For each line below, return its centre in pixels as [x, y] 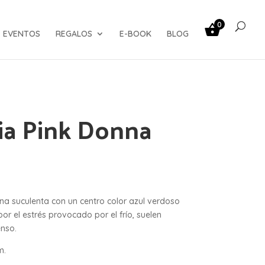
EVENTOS [22, 34]
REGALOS [74, 34]
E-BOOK [135, 34]
